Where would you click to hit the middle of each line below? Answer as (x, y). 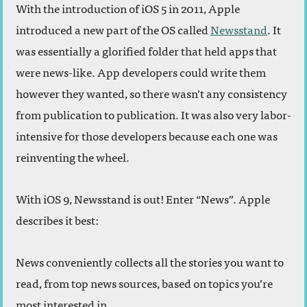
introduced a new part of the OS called (113, 29)
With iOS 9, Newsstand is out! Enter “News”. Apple (143, 199)
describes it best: (57, 220)
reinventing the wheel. (73, 157)
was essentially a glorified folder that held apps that (146, 51)
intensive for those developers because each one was (147, 136)
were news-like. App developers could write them (141, 72)
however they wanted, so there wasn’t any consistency (151, 93)
